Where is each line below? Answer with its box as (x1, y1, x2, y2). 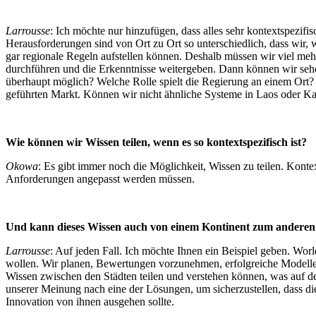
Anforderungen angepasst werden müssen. (6, 173, 195, 186)
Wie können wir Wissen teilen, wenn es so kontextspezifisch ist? (6, 136, 307, 149)
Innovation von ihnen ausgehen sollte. (6, 296, 174, 308)
